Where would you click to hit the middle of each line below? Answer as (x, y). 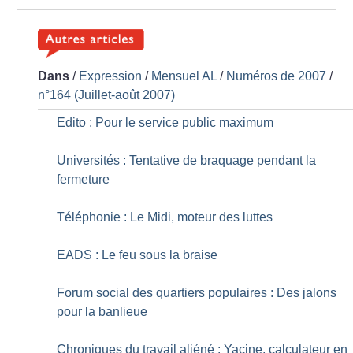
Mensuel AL (184, 76)
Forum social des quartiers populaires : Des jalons (197, 293)
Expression (111, 76)
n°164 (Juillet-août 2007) (107, 95)
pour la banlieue (102, 312)
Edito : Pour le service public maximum (165, 123)
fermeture (84, 180)
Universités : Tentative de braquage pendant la (187, 161)
